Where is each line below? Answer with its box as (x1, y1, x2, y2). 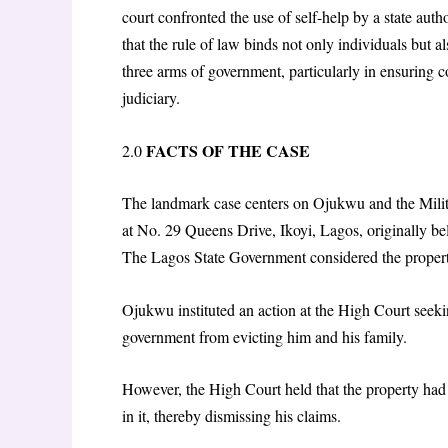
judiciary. (122, 86, 180, 108)
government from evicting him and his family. (122, 325, 407, 347)
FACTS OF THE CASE (142, 138, 310, 162)
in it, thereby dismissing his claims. (122, 405, 341, 427)
